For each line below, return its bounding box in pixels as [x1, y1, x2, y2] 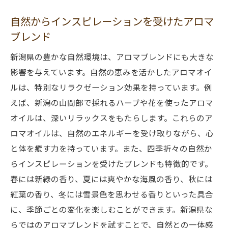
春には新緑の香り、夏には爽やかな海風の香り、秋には [10, 173, 213, 184]
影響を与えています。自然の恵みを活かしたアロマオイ [10, 66, 212, 77]
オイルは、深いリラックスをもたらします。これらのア [10, 112, 213, 123]
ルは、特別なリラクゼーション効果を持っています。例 [10, 81, 212, 93]
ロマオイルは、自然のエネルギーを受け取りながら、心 [10, 127, 214, 138]
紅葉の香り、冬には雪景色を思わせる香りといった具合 [10, 188, 213, 199]
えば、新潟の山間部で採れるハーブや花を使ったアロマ [10, 97, 213, 108]
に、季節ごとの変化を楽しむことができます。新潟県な [10, 204, 213, 215]
